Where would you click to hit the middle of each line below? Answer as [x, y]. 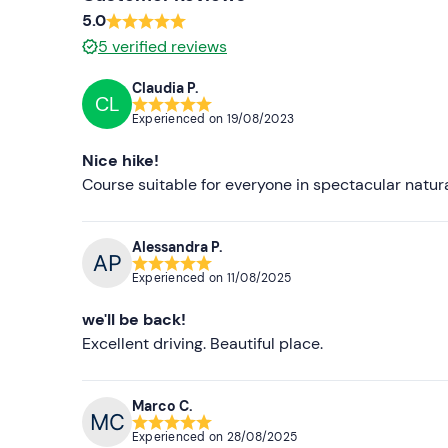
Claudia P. [165, 88]
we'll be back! [134, 319]
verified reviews [169, 46]
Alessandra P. [177, 247]
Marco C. [162, 406]
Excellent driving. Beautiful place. [202, 343]
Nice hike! [120, 160]
